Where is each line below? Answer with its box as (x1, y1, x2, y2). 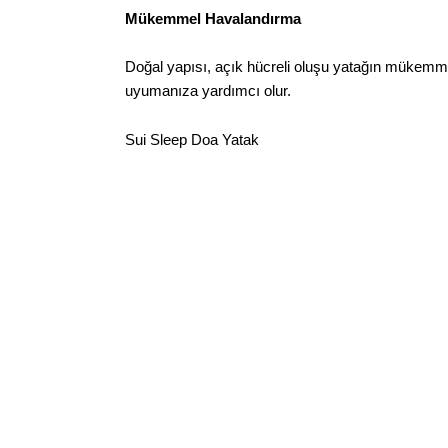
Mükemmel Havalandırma (125, 10, 301, 28)
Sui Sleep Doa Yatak (125, 130, 259, 148)
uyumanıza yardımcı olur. (125, 82, 291, 100)
